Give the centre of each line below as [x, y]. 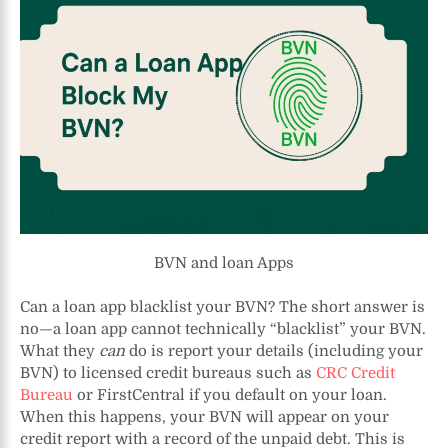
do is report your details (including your [274, 351]
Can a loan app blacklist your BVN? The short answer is [222, 307]
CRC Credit [355, 373]
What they [59, 351]
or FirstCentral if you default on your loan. [230, 395]
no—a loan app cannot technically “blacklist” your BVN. [223, 329]
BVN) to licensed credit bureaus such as [168, 373]
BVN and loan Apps [224, 262]
